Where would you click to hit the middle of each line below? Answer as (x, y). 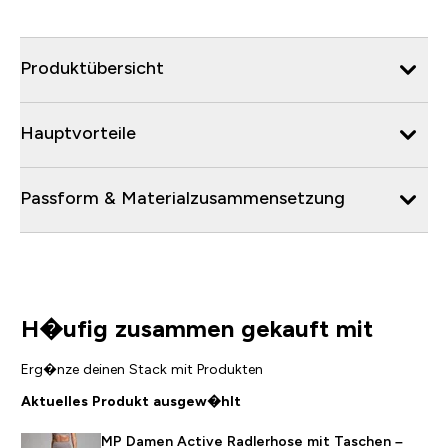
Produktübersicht (92, 67)
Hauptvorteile (78, 132)
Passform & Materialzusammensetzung (182, 197)
